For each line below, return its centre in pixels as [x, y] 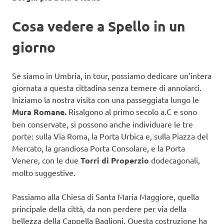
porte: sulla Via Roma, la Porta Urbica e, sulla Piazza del [110, 136]
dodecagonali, [174, 160]
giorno [34, 47]
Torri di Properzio [115, 160]
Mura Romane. [39, 112]
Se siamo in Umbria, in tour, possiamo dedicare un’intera [112, 76]
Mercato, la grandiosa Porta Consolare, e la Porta [98, 148]
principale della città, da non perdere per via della [99, 209]
